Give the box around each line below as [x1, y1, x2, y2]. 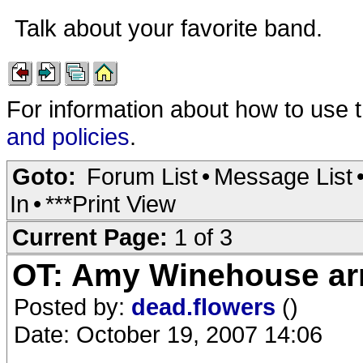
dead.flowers [131, 293, 282, 320]
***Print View [45, 190, 176, 217]
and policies [6, 123, 130, 150]
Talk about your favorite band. [15, 15, 329, 41]
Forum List [87, 163, 198, 190]
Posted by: [14, 293, 131, 320]
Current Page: [12, 224, 174, 250]
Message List [214, 163, 352, 190]
